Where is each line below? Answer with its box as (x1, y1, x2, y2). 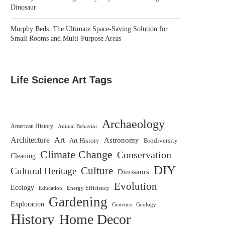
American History (11, 123, 53, 130)
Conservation (117, 149, 171, 161)
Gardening (49, 194, 107, 210)
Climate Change (40, 148, 113, 161)
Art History (69, 137, 99, 145)
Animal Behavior (58, 123, 97, 130)
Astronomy (104, 136, 139, 145)
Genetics (112, 201, 132, 208)
